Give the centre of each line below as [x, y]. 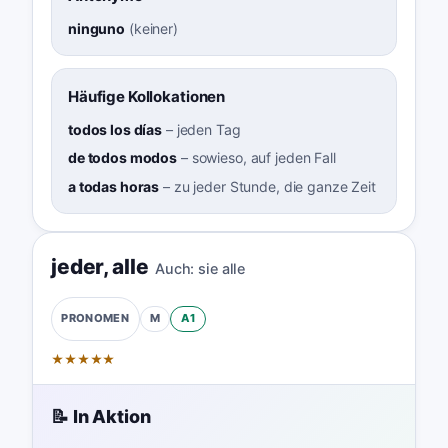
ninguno [96, 28]
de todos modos [122, 158]
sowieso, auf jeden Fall [263, 158]
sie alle [222, 269]
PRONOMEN [95, 318]
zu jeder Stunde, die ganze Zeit [274, 186]
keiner [153, 28]
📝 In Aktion [100, 417]
